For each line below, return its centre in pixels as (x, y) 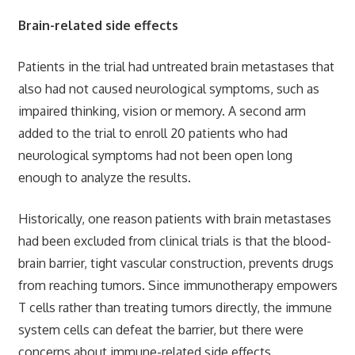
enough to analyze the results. (104, 177)
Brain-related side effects (98, 25)
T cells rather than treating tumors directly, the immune (175, 307)
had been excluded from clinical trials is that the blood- (174, 240)
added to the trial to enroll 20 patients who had (153, 133)
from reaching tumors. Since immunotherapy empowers (177, 285)
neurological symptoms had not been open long (155, 155)
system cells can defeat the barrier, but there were (160, 329)
